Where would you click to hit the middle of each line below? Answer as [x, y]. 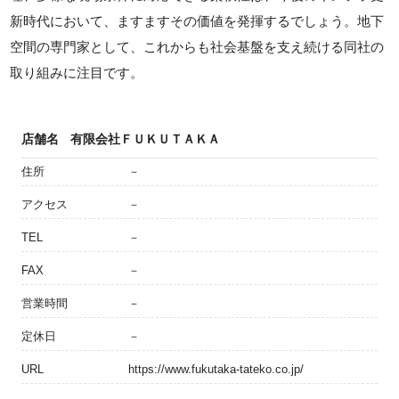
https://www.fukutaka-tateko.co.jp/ [216, 369]
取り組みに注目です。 [77, 72]
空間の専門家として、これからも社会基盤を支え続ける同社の [197, 46]
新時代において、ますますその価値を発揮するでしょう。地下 [197, 20]
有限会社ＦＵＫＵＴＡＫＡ [145, 138]
